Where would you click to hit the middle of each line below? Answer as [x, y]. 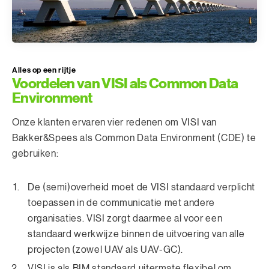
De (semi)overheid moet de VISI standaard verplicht [142, 188]
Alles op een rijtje [44, 70]
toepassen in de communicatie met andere [121, 203]
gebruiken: [35, 154]
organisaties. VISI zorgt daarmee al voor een [125, 219]
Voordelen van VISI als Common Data [125, 84]
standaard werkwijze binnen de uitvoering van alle [136, 234]
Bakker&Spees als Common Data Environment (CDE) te [134, 138]
